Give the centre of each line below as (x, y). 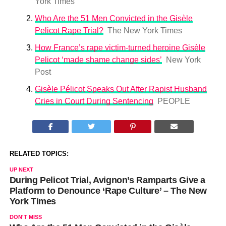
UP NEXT (21, 169)
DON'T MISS (25, 217)
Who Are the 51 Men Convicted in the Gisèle (114, 18)
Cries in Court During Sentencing (94, 101)
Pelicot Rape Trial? (69, 31)
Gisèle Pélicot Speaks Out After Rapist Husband (121, 89)
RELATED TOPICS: (39, 154)
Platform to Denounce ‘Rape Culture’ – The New (108, 191)
